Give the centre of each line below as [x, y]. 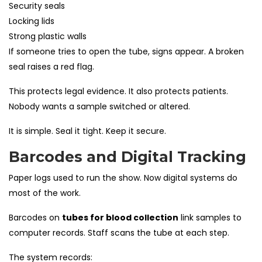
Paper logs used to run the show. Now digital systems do [123, 177]
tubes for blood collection [120, 217]
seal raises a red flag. [51, 66]
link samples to [210, 217]
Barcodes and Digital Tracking [127, 156]
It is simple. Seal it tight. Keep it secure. [87, 131]
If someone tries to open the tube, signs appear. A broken [126, 51]
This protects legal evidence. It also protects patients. [118, 91]
